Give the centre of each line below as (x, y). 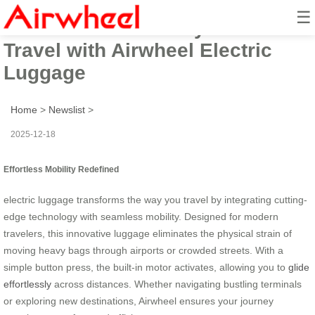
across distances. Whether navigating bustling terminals (176, 284)
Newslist (67, 109)
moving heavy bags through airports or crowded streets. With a (143, 250)
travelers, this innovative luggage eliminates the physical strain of (148, 233)
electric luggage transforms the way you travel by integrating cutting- (155, 199)
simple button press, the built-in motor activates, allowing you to (146, 267)
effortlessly (27, 284)
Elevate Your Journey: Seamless (157, 27)
